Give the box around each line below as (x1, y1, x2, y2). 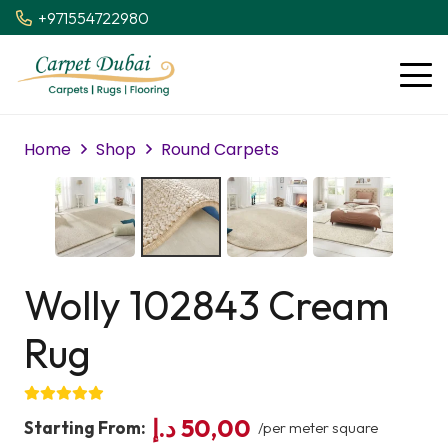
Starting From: (24, 417, 146, 438)
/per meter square (257, 418, 378, 437)
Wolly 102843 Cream (24, 280, 389, 330)
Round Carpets (161, 138, 280, 161)
